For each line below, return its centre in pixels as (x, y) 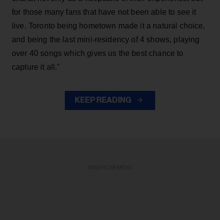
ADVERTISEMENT (110, 167)
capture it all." (36, 67)
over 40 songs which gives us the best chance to (98, 53)
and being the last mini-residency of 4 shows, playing (106, 39)
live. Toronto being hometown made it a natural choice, (109, 26)
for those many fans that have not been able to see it (104, 12)
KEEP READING (104, 100)
